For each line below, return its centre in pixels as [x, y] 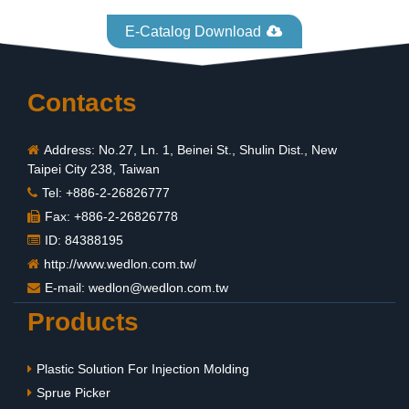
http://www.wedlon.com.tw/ [120, 264]
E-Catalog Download [195, 31]
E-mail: [67, 288]
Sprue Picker [73, 393]
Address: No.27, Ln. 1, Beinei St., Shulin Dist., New [190, 150]
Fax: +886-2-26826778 [111, 217]
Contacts [82, 103]
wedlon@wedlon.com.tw [158, 288]
